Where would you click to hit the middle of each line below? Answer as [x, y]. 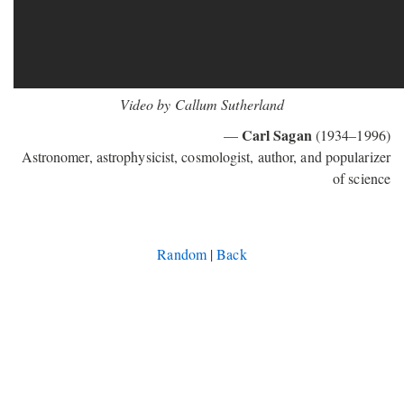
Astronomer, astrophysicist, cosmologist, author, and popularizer [206, 156]
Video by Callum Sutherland [202, 104]
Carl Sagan [276, 135]
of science [362, 178]
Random [182, 254]
